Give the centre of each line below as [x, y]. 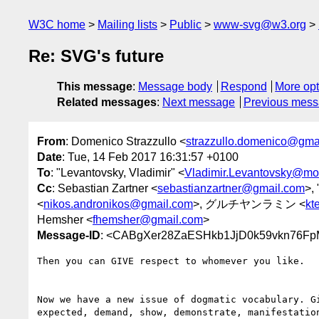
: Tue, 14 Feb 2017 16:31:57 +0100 [150, 157]
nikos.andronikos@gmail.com [118, 204]
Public [185, 25]
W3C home [57, 25]
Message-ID [69, 235]
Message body [175, 87]
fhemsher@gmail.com [148, 219]
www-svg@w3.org [260, 25]
